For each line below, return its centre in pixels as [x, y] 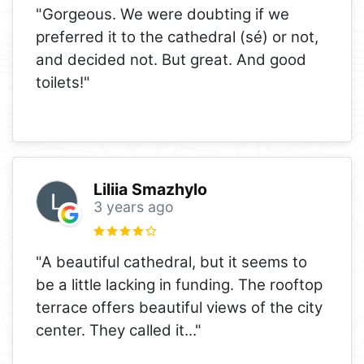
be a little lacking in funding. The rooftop [179, 284]
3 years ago [133, 207]
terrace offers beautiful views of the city [179, 307]
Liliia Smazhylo [150, 190]
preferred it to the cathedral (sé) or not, [177, 37]
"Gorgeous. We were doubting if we [162, 14]
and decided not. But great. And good [171, 59]
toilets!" [63, 82]
